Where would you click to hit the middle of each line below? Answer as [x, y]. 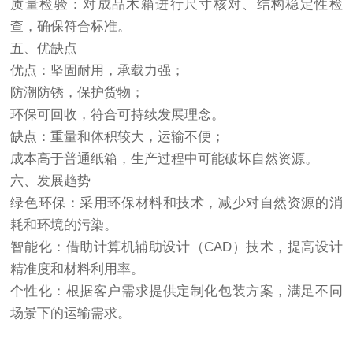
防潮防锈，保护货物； [78, 93]
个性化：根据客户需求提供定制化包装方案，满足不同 [176, 291]
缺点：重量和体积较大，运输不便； [118, 137]
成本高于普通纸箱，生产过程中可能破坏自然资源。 [165, 159]
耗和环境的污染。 [64, 225]
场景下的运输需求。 [71, 313]
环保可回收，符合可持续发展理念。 [118, 115]
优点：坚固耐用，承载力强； [98, 71]
